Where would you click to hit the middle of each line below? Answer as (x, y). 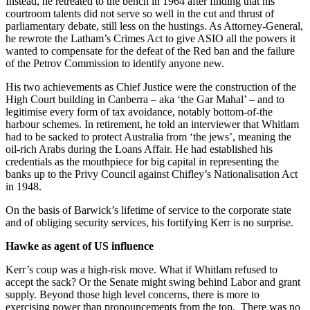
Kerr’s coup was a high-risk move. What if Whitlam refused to (142, 270)
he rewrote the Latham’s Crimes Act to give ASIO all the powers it (151, 39)
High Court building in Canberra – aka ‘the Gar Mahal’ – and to (145, 100)
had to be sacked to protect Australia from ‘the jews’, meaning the (148, 137)
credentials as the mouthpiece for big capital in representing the (142, 162)
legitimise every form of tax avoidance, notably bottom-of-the (139, 112)
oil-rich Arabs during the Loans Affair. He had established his (139, 149)
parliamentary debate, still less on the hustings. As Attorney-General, (154, 26)
